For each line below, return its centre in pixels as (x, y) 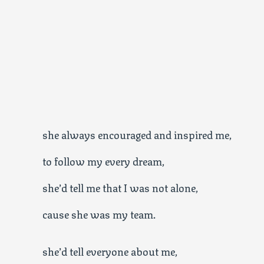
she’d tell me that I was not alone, (120, 187)
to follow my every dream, (103, 160)
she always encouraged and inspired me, (137, 134)
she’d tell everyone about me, (110, 250)
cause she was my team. (99, 213)
